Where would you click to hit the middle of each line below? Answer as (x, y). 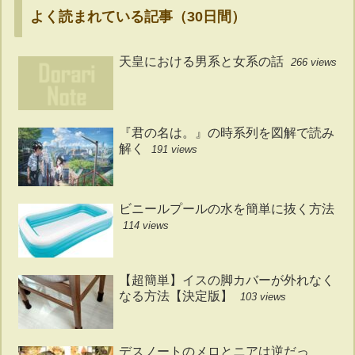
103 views (263, 296)
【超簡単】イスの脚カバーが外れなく (226, 280)
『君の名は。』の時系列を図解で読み (226, 132)
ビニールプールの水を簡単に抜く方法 (226, 208)
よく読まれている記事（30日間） (138, 16)
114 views (145, 225)
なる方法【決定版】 (176, 296)
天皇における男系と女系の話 (201, 61)
